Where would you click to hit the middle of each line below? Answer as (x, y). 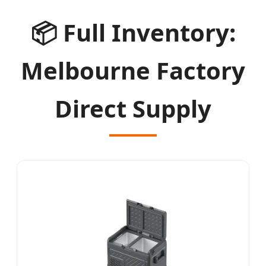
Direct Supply (133, 108)
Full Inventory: (146, 32)
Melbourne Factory (133, 70)
